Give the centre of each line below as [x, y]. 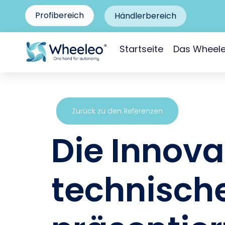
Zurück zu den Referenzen [117, 111]
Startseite [141, 49]
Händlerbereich [145, 16]
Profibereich [60, 15]
